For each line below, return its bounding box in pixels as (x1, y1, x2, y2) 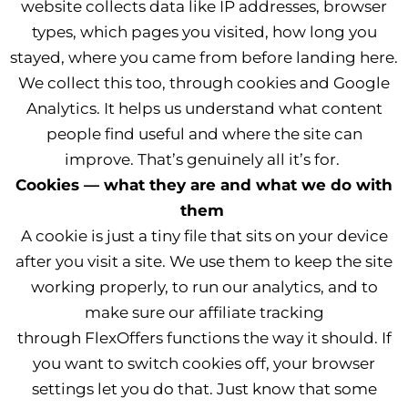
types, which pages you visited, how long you (31, 23, 377, 41)
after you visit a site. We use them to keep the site (15, 252, 393, 270)
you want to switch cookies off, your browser (33, 354, 375, 372)
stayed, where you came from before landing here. (10, 48, 398, 66)
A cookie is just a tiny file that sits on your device (20, 227, 388, 245)
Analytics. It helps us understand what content (25, 99, 382, 117)
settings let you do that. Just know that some (31, 380, 377, 398)
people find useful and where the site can (46, 125, 362, 143)
